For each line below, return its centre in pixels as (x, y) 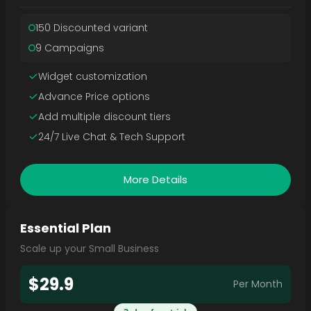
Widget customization (92, 76)
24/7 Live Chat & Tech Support (111, 136)
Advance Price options (94, 96)
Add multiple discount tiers (104, 116)
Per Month (258, 284)
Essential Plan (65, 228)
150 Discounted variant (91, 27)
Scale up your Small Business (89, 248)
